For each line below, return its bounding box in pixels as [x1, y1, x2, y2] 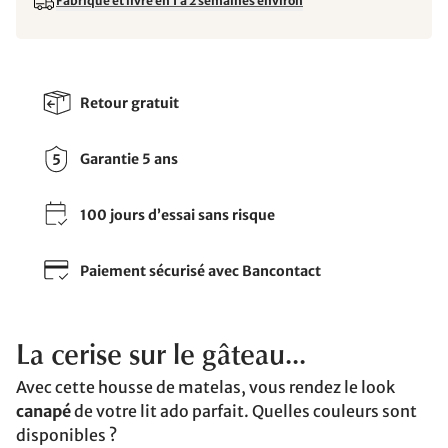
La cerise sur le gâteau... [16, 343, 306, 371]
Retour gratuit [80, 93, 179, 112]
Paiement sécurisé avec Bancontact [80, 261, 321, 280]
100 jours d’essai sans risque [80, 205, 275, 224]
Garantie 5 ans [80, 149, 178, 168]
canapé [16, 401, 71, 421]
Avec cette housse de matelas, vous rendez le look [16, 377, 395, 397]
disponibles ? [16, 425, 117, 445]
